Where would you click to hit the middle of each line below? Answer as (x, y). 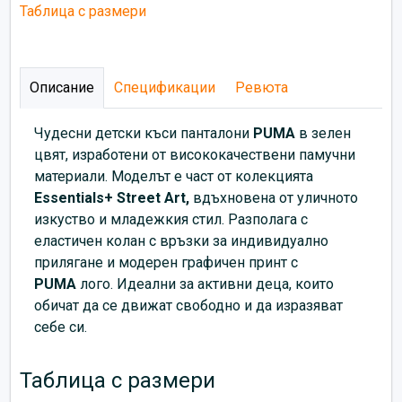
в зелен (323, 133)
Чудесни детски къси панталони (144, 133)
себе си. (61, 327)
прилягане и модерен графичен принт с (166, 262)
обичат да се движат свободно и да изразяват (188, 305)
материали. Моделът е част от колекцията (174, 176)
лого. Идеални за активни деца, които (205, 284)
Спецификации (165, 87)
